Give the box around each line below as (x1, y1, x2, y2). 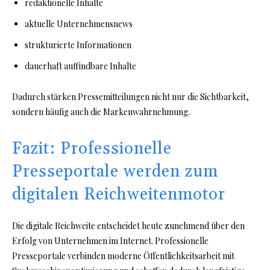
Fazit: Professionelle (12, 139, 172, 160)
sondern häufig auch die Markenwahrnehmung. (12, 106, 190, 118)
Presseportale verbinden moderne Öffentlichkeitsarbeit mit (12, 250, 234, 262)
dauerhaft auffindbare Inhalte (25, 60, 136, 72)
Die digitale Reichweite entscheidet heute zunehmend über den (12, 220, 245, 232)
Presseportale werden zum (12, 162, 218, 183)
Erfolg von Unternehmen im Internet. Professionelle (12, 235, 209, 247)
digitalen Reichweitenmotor (12, 184, 225, 206)
